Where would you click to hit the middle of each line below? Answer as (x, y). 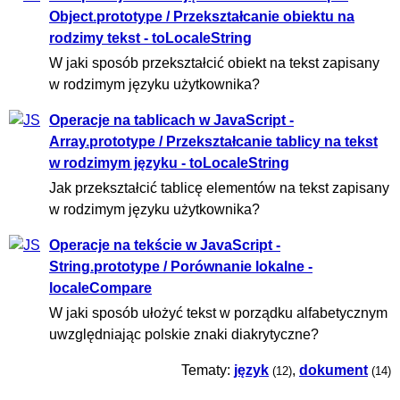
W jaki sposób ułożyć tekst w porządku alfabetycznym (218, 313)
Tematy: (208, 371)
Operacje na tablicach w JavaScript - (171, 120)
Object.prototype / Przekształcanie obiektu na (202, 16)
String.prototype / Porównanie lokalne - (181, 267)
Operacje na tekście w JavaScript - (165, 246)
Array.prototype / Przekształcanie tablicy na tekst (213, 141)
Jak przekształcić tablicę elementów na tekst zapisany (219, 188)
